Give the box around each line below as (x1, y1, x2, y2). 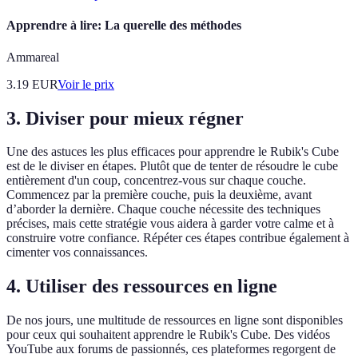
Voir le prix (58, 77, 114, 91)
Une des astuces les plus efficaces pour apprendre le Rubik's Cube (6, 145, 339, 159)
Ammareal (6, 50, 59, 64)
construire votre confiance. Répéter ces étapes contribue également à (6, 231, 349, 245)
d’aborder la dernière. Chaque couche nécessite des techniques (6, 202, 320, 217)
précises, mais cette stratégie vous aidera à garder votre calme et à (6, 217, 334, 231)
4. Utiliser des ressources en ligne (6, 276, 277, 297)
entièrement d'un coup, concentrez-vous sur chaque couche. (6, 173, 306, 188)
